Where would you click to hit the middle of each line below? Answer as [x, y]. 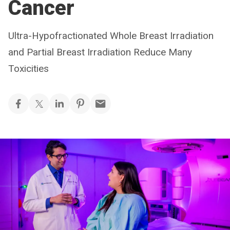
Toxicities [28, 69]
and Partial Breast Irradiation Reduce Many [100, 52]
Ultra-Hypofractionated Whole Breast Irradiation [111, 36]
